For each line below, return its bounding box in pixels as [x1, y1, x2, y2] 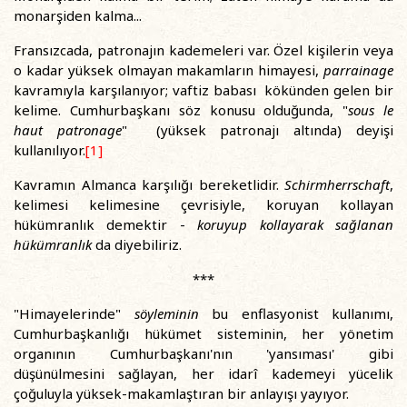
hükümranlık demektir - [14, 215, 198, 233]
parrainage [323, 61, 393, 79]
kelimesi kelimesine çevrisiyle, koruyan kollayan [14, 195, 393, 213]
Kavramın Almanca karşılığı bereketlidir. [14, 175, 284, 194]
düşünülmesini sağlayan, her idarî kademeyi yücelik [14, 364, 393, 382]
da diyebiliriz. [92, 235, 182, 253]
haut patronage [14, 121, 122, 139]
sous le [348, 101, 394, 119]
